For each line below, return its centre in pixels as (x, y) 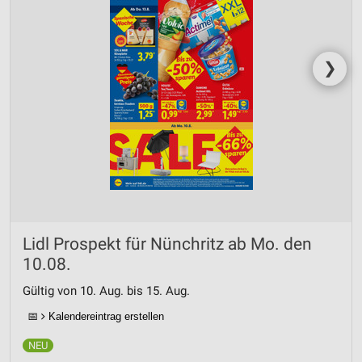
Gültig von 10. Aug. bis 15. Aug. (106, 290)
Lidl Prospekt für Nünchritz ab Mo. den (167, 244)
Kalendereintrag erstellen (105, 316)
